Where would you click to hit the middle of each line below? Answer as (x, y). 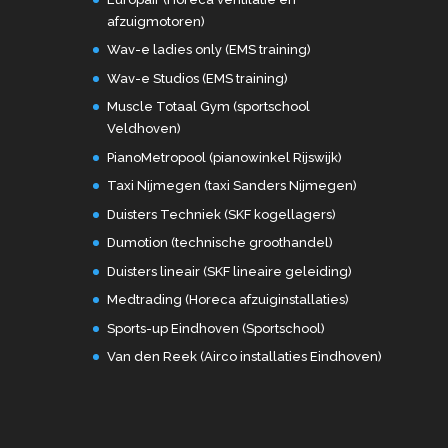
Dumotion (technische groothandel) (219, 243)
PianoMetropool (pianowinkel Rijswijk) (224, 157)
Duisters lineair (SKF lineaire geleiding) (229, 271)
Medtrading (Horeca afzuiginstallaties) (227, 300)
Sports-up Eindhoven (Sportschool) (215, 328)
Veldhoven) (143, 129)
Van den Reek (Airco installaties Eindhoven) (244, 357)
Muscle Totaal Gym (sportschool (208, 107)
